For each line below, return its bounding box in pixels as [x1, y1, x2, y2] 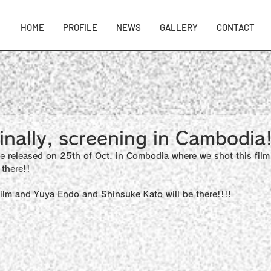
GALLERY [160, 22, 198, 33]
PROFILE [63, 22, 97, 33]
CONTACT [216, 22, 255, 33]
